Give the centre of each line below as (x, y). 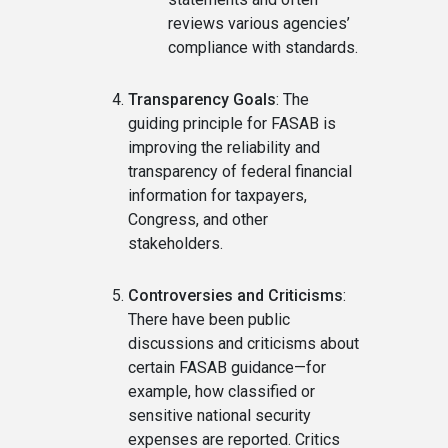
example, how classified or (221, 391)
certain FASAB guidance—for (227, 367)
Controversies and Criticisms (235, 295)
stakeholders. (175, 243)
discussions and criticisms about (243, 343)
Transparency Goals (202, 99)
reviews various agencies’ (259, 23)
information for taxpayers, (217, 195)
